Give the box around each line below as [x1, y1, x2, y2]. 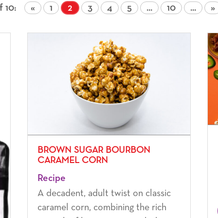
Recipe [37, 173, 66, 183]
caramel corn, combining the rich [37, 202, 166, 212]
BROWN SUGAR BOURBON [37, 145, 150, 155]
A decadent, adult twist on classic [37, 188, 171, 198]
